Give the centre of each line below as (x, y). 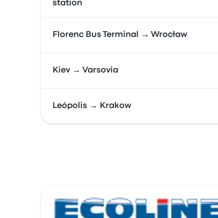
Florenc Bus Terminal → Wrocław (120, 35)
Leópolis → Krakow (92, 106)
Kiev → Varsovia (85, 70)
